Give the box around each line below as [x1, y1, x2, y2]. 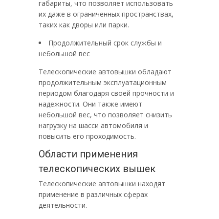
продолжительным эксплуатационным [39, 78, 167, 87]
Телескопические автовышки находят [39, 179, 165, 188]
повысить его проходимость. [39, 131, 136, 141]
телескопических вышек [39, 163, 155, 175]
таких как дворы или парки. [39, 20, 129, 29]
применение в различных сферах [39, 190, 148, 199]
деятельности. [39, 200, 87, 210]
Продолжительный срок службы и [48, 38, 162, 47]
